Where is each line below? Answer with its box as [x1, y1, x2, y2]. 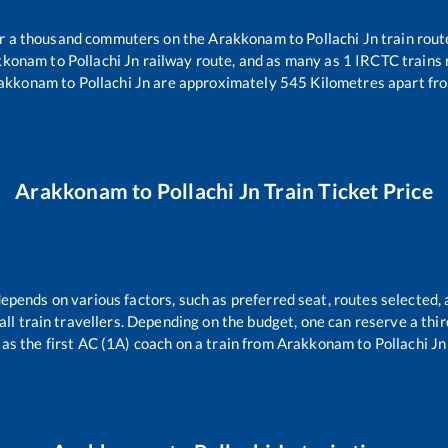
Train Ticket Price [260, 177, 433, 203]
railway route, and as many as [139, 50, 343, 69]
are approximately [150, 72, 277, 91]
